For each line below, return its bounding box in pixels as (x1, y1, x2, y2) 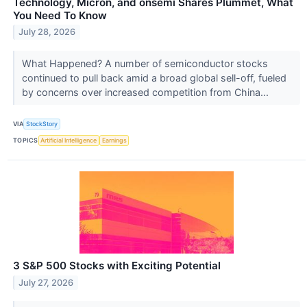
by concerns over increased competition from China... (21, 86, 271, 98)
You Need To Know (13, 8, 107, 22)
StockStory (26, 120, 58, 128)
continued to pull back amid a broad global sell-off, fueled (21, 71, 286, 84)
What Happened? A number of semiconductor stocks (21, 57, 268, 69)
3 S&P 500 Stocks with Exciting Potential (13, 259, 221, 273)
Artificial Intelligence (40, 136, 97, 145)
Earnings (101, 136, 127, 145)
